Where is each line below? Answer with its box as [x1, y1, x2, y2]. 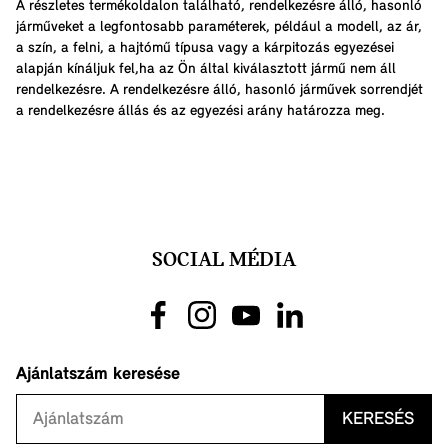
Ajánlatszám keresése [16, 365, 180, 385]
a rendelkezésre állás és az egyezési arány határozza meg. [16, 103, 385, 119]
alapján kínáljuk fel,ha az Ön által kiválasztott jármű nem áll [16, 61, 396, 77]
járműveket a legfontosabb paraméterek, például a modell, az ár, [16, 19, 422, 35]
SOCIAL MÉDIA [152, 250, 296, 272]
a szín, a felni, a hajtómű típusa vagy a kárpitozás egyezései [16, 40, 394, 56]
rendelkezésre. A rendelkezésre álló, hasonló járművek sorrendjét [16, 82, 423, 98]
